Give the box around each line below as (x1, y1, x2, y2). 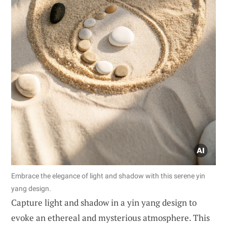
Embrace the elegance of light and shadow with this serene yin (11, 172, 205, 180)
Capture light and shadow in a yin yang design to (11, 197, 197, 209)
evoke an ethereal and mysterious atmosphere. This (11, 212, 210, 224)
